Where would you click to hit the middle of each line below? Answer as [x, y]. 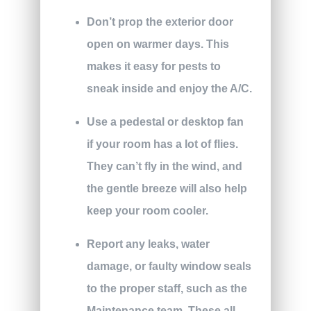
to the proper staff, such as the [167, 289]
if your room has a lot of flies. [162, 144]
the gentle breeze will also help [167, 189]
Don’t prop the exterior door [160, 22]
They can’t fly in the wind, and [164, 167]
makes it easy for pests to [153, 67]
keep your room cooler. [147, 211]
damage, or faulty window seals [169, 267]
